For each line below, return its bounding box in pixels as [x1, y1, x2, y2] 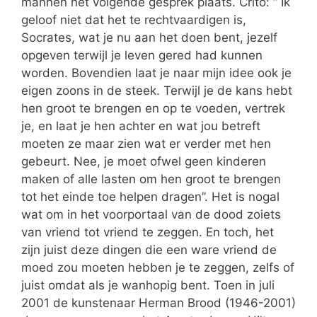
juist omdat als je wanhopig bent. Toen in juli [21, 277, 275, 292]
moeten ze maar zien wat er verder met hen [21, 136, 271, 151]
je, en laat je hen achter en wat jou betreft [21, 118, 260, 133]
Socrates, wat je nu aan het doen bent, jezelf [21, 30, 277, 45]
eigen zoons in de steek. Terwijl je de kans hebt [21, 83, 292, 98]
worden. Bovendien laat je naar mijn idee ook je [21, 65, 292, 80]
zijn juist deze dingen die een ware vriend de [21, 242, 277, 257]
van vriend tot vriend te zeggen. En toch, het [21, 224, 274, 239]
